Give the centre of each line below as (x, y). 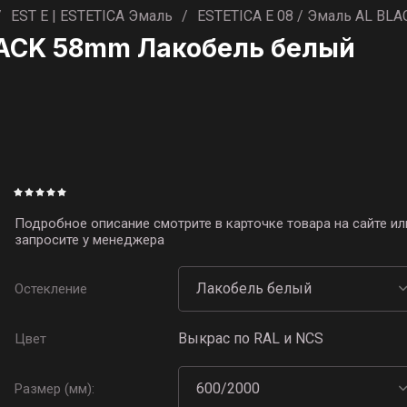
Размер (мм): (55, 389)
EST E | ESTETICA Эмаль (92, 16)
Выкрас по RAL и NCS (251, 338)
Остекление (51, 289)
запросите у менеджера (89, 240)
